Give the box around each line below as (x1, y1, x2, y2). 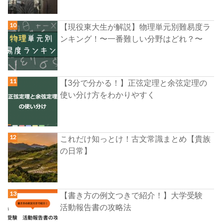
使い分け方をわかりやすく (60, 90, 156, 100)
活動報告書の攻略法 (60, 202, 132, 212)
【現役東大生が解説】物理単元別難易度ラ (60, 22, 211, 31)
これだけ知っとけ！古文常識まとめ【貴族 (60, 134, 211, 144)
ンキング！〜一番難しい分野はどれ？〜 (60, 34, 203, 43)
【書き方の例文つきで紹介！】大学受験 (60, 190, 211, 200)
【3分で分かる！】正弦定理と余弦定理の (60, 78, 208, 88)
